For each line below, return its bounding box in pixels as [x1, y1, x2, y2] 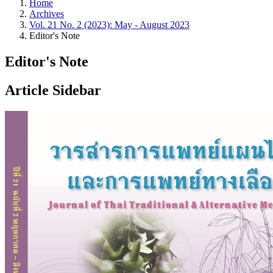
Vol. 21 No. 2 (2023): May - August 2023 [29, 19, 190, 30]
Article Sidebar [5, 82, 101, 98]
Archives [29, 9, 64, 19]
